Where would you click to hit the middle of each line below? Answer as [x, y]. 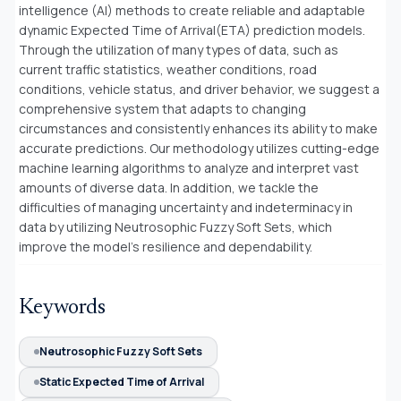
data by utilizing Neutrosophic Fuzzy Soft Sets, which [175, 226]
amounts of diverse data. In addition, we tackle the [169, 187]
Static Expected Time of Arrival [122, 381]
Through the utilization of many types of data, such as [179, 49]
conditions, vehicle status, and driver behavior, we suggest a [199, 89]
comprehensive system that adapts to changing [162, 108]
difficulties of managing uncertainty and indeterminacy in [186, 207]
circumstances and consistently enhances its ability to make [198, 128]
